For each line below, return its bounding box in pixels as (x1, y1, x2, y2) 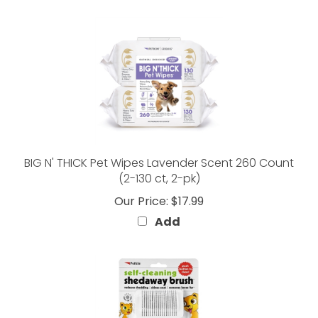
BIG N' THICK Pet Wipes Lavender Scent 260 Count (24, 136, 294, 153)
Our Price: (114, 175, 168, 191)
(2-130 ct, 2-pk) (118, 152, 200, 168)
